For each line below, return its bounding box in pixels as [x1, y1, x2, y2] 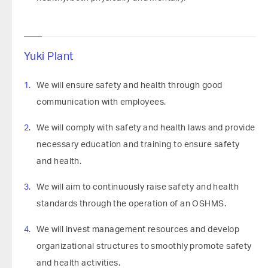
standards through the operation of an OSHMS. [36, 200, 227, 208]
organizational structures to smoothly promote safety [36, 242, 252, 251]
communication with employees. [36, 98, 166, 106]
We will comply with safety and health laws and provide [36, 124, 255, 132]
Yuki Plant [24, 51, 74, 62]
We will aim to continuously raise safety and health [36, 183, 239, 191]
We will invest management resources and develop [36, 226, 240, 234]
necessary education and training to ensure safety [36, 141, 240, 149]
